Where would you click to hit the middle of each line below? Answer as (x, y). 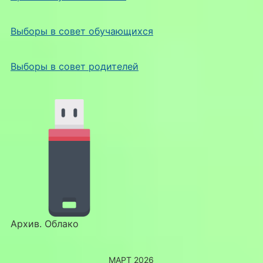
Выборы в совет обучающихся (82, 31)
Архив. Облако (44, 223)
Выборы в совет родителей (74, 66)
